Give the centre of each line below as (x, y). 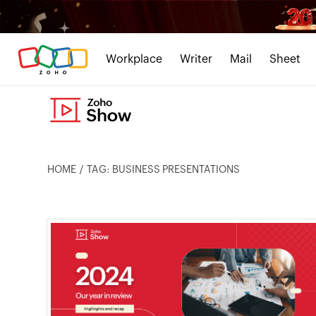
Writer (196, 59)
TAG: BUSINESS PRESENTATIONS (164, 169)
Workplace (134, 59)
